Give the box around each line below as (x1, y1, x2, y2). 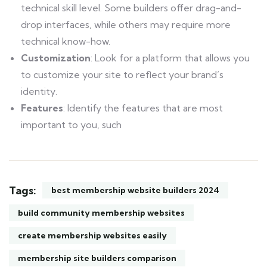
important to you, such (21, 119, 122, 131)
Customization (21, 52, 91, 64)
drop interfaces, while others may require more (21, 18, 231, 31)
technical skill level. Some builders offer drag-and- (21, 2, 241, 14)
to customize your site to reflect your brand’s (21, 69, 223, 81)
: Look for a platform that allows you (91, 52, 250, 64)
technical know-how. (21, 35, 110, 48)
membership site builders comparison (18, 253, 176, 264)
